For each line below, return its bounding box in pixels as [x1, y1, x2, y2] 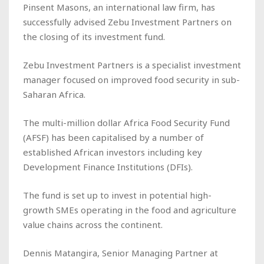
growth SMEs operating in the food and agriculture [23, 203, 236, 216]
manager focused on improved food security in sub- [23, 73, 240, 85]
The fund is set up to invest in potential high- [23, 189, 212, 201]
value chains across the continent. [23, 218, 163, 230]
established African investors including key [23, 146, 202, 158]
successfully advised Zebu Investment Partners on [23, 15, 232, 28]
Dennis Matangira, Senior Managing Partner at [23, 246, 218, 259]
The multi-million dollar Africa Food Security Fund [23, 116, 230, 128]
